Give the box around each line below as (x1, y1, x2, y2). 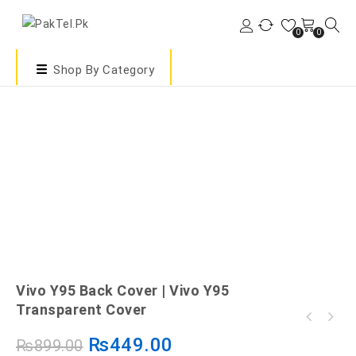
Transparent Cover (16, 301, 147, 318)
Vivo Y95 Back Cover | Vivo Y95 (16, 282, 229, 299)
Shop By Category (53, 62, 154, 77)
